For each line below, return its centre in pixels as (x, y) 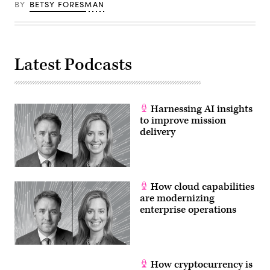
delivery (158, 132)
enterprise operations (188, 209)
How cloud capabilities (201, 187)
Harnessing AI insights (200, 109)
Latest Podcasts (73, 64)
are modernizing (177, 198)
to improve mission (183, 120)
